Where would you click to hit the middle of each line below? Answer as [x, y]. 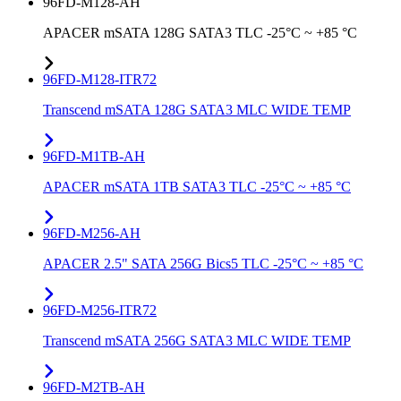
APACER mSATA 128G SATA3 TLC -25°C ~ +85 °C [200, 33]
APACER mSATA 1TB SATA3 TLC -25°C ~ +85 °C [197, 187]
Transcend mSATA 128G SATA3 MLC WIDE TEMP [197, 110]
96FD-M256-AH [92, 234]
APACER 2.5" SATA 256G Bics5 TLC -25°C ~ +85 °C [203, 264]
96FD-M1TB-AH [94, 157]
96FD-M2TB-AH [94, 388]
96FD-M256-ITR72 [100, 311]
